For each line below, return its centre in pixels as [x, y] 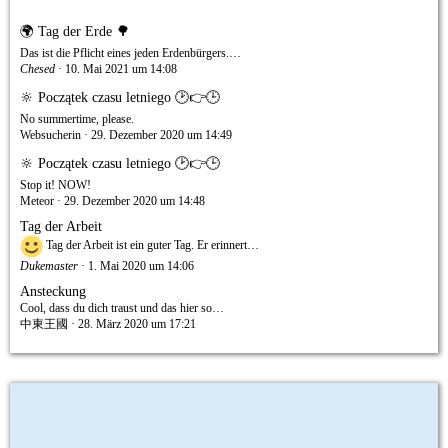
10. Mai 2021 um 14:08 [121, 69]
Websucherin [50, 135]
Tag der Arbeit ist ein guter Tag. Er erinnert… [151, 245]
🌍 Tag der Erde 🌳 [75, 31]
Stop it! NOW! [55, 185]
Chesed [37, 69]
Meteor [37, 201]
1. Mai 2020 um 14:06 [141, 266]
